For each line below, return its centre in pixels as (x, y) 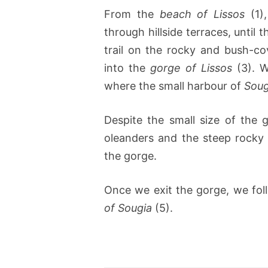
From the (132, 14)
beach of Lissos (202, 14)
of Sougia (128, 208)
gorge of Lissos (191, 68)
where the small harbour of (174, 86)
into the (127, 68)
